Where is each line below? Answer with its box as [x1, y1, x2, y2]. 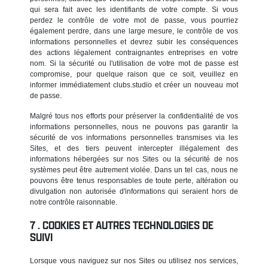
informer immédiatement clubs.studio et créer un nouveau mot [30, 80, 238, 89]
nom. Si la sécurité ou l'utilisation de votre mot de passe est [30, 59, 238, 68]
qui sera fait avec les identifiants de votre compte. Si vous [30, 5, 238, 14]
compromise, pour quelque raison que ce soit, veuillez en [30, 69, 238, 78]
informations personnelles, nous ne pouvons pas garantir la [30, 122, 238, 131]
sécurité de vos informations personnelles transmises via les [30, 133, 238, 142]
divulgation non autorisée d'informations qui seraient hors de [30, 187, 238, 196]
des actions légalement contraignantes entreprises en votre [30, 48, 238, 57]
